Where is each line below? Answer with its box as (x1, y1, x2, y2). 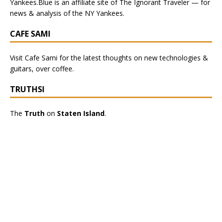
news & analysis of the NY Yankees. (10, 8, 124, 18)
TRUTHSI (10, 84, 45, 95)
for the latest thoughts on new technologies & (57, 53, 208, 63)
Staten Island (57, 109, 105, 118)
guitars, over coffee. (10, 64, 74, 74)
